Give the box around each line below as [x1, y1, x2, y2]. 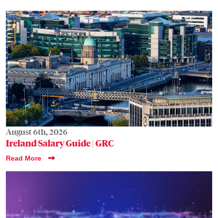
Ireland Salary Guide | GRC [6, 138, 114, 149]
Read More [6, 154, 43, 163]
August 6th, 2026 [6, 127, 68, 138]
